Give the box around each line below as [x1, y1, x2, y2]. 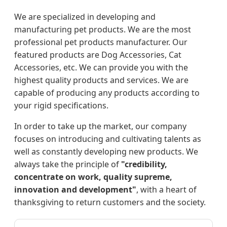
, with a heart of [136, 184, 197, 196]
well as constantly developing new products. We [14, 146, 198, 158]
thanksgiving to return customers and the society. [14, 197, 206, 208]
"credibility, [121, 159, 167, 170]
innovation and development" [14, 184, 136, 196]
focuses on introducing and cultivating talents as [14, 133, 201, 145]
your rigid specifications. [14, 100, 108, 111]
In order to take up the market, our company [14, 121, 186, 132]
